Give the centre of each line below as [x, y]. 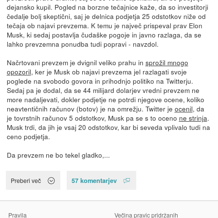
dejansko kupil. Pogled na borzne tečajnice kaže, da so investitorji [107, 7]
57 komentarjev [94, 181]
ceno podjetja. [28, 136]
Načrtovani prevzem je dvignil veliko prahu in [76, 62]
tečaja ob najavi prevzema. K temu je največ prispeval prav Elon [104, 25]
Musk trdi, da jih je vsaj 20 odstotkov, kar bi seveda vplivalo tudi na [108, 127]
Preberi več [26, 181]
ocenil [183, 108]
